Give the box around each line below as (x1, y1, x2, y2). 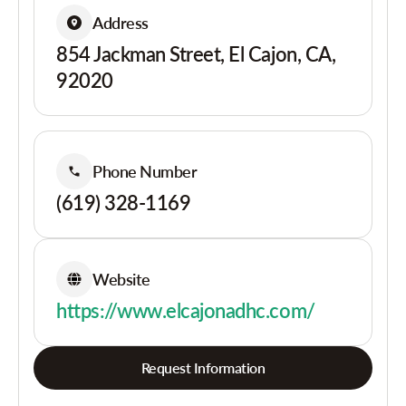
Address (92, 12, 149, 33)
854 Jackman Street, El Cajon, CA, (56, 42, 336, 66)
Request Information (140, 359, 266, 376)
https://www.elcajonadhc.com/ (56, 298, 315, 323)
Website (92, 268, 150, 289)
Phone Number (92, 160, 198, 181)
